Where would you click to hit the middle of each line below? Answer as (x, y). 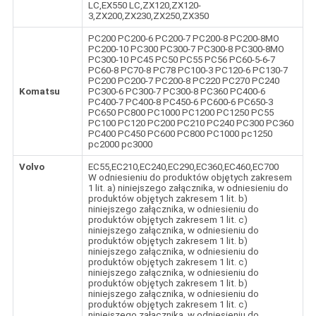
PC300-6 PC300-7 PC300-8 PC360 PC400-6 (176, 92)
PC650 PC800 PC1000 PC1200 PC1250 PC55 (181, 113)
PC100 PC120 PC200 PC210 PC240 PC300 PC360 (190, 123)
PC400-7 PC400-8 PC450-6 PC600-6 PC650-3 (180, 102)
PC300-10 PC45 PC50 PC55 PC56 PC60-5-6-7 (181, 60)
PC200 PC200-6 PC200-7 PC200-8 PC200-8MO (183, 39)
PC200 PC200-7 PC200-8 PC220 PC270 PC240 (183, 81)
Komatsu (39, 92)
